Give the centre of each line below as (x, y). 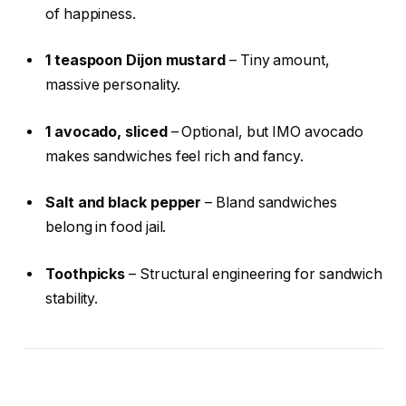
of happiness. (91, 14)
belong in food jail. (106, 227)
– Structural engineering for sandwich (254, 274)
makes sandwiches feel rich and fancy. (175, 156)
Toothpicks (86, 274)
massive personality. (113, 85)
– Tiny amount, (278, 61)
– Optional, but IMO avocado (265, 131)
